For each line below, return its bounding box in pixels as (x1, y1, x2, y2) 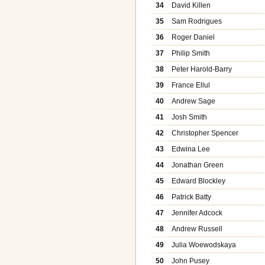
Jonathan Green (172, 161, 224, 170)
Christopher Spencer (172, 129, 239, 138)
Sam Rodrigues (172, 17, 222, 26)
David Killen (172, 1, 211, 10)
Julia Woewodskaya (172, 241, 237, 250)
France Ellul (172, 81, 211, 90)
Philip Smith (172, 49, 211, 58)
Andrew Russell (172, 225, 223, 234)
